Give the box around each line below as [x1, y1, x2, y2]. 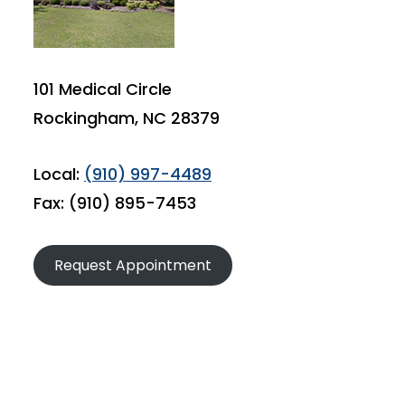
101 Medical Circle [33, 78, 172, 100]
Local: [33, 163, 84, 185]
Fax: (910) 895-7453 [33, 192, 196, 214]
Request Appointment [53, 254, 212, 276]
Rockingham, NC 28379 [33, 107, 220, 129]
